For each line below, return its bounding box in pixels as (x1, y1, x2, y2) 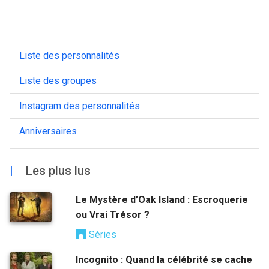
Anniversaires (19, 125, 77, 138)
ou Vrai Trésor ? (76, 209, 150, 221)
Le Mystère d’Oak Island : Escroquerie (76, 194, 248, 206)
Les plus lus (23, 163, 91, 178)
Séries (86, 229, 116, 241)
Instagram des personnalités (19, 100, 140, 112)
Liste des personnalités (19, 50, 119, 62)
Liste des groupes (19, 75, 97, 87)
